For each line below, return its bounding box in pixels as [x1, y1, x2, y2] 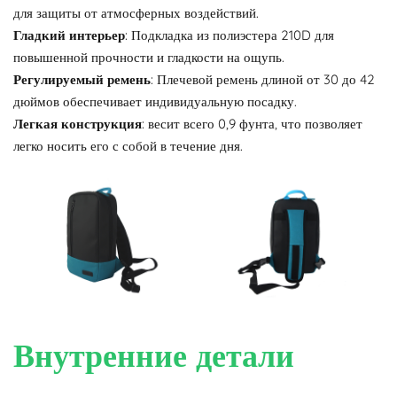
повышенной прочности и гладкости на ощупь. [13, 49, 284, 66]
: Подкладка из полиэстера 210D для [125, 27, 334, 43]
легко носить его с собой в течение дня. [13, 137, 243, 154]
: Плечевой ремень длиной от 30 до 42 [151, 71, 375, 88]
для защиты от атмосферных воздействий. [13, 4, 259, 21]
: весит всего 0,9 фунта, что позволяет [142, 115, 362, 132]
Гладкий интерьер [13, 27, 125, 43]
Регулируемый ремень [13, 71, 151, 88]
